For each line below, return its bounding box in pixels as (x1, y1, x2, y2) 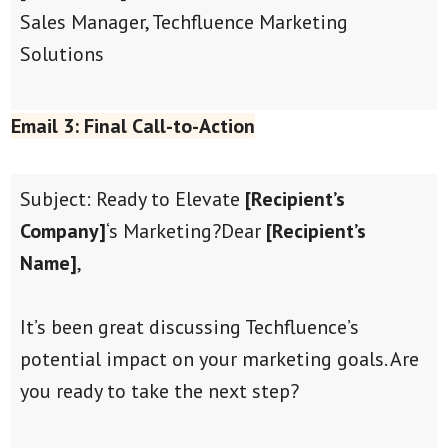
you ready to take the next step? (19, 377, 299, 404)
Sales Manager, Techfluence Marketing (19, 8, 348, 35)
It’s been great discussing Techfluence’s (19, 313, 359, 340)
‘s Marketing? (105, 217, 221, 244)
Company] (19, 217, 106, 244)
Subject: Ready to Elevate (19, 185, 245, 212)
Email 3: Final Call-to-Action (11, 113, 256, 139)
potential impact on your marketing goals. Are (19, 345, 419, 372)
